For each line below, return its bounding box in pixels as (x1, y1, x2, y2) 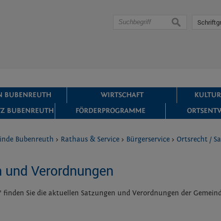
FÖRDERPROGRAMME (75, 107, 146, 115)
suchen (172, 18, 195, 26)
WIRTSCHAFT (100, 91, 144, 99)
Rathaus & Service (61, 135, 120, 144)
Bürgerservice (126, 135, 170, 144)
